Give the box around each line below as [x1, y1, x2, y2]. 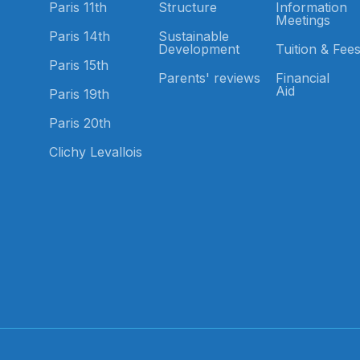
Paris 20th [49, 115, 112, 131]
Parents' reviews [157, 70, 260, 86]
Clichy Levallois [49, 144, 143, 160]
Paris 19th [49, 86, 110, 102]
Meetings [275, 12, 330, 28]
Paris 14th [49, 28, 111, 44]
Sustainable [157, 28, 229, 44]
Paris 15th [49, 57, 109, 73]
